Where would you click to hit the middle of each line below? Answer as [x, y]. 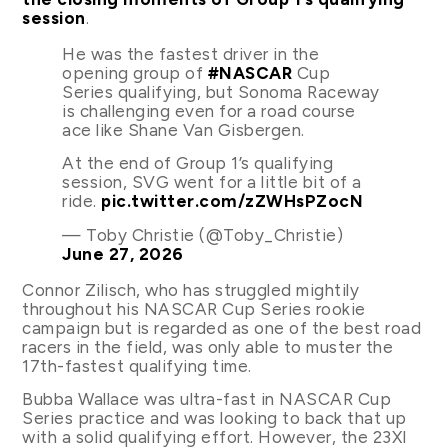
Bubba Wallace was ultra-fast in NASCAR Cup [207, 398]
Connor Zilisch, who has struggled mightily [191, 289]
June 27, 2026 [123, 253]
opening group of [135, 72]
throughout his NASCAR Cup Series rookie [194, 308]
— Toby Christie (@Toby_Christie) [203, 234]
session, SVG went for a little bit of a [212, 182]
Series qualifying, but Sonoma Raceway [221, 91]
